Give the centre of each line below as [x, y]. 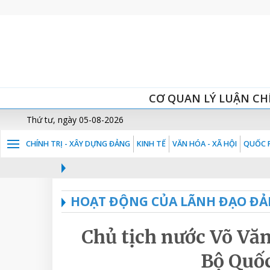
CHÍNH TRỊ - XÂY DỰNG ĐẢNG [78, 144]
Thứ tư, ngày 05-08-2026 [75, 120]
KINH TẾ [151, 144]
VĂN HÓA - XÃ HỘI [205, 144]
